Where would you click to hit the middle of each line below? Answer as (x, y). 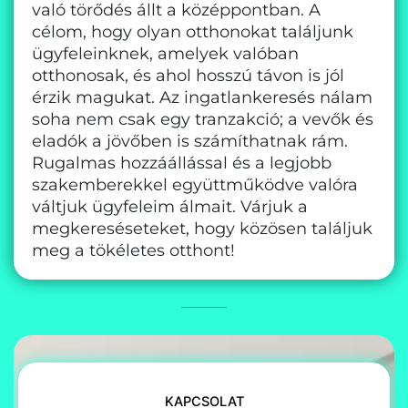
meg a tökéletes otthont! (133, 250)
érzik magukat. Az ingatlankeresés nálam (202, 97)
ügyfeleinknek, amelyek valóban (165, 53)
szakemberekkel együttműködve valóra (195, 184)
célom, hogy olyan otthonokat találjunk (193, 31)
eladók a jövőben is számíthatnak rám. (190, 141)
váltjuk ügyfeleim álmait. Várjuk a (170, 206)
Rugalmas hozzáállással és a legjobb (182, 163)
